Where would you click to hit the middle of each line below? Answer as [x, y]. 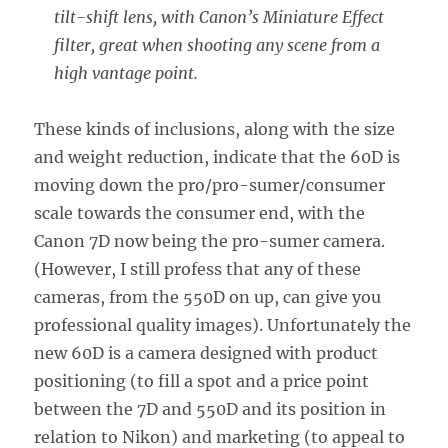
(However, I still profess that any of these [198, 269]
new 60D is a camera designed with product [206, 353]
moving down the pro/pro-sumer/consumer [210, 185]
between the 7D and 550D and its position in [210, 409]
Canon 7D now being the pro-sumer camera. [210, 241]
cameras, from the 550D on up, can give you [208, 297]
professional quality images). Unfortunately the [223, 325]
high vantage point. [126, 73]
